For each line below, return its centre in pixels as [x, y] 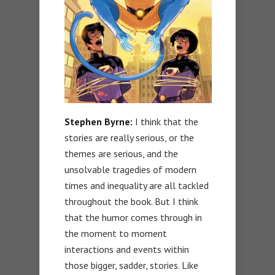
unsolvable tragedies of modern [130, 170]
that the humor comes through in [133, 218]
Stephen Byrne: [99, 122]
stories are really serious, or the [129, 138]
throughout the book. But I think [131, 202]
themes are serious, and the [121, 154]
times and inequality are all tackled [137, 186]
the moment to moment [116, 234]
